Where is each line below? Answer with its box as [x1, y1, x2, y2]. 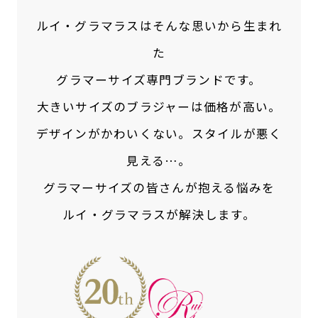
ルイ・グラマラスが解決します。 [62, 205, 256, 223]
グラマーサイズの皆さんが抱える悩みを [43, 178, 275, 196]
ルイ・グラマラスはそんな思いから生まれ [35, 16, 283, 34]
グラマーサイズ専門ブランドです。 [56, 70, 262, 88]
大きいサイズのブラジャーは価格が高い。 [36, 97, 282, 115]
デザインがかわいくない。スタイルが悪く [35, 124, 283, 142]
